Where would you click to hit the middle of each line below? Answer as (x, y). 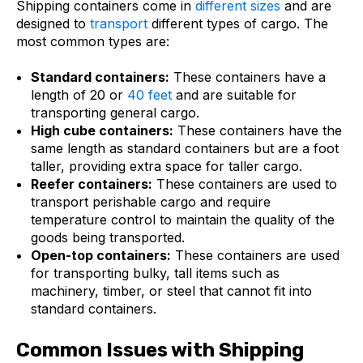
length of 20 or (79, 94)
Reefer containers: (91, 184)
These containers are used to (244, 184)
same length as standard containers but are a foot (184, 148)
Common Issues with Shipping (160, 350)
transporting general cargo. (115, 112)
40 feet (149, 94)
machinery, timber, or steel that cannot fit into (171, 290)
